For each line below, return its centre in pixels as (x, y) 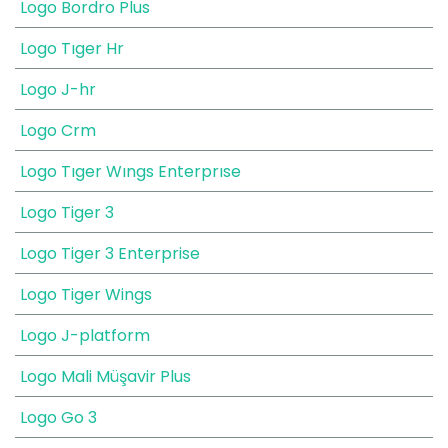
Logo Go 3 (58, 417)
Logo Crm (58, 130)
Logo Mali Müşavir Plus (105, 376)
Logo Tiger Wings (86, 294)
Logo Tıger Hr (72, 48)
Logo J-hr (58, 89)
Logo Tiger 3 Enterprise (110, 253)
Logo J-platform (85, 335)
